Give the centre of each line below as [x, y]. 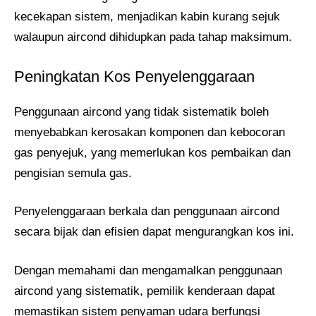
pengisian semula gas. [73, 173]
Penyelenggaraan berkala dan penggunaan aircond [147, 212]
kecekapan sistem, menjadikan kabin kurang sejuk [147, 17]
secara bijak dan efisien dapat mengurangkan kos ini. [154, 232]
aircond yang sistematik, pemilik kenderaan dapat [145, 291]
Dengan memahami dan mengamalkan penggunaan [148, 270]
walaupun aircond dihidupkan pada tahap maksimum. [153, 37]
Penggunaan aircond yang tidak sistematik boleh [141, 111]
